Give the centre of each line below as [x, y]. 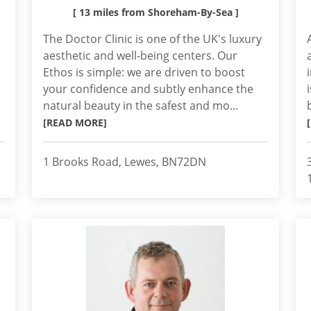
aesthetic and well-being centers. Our [140, 56]
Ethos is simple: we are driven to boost [144, 72]
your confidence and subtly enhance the [148, 89]
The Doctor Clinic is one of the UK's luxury [152, 39]
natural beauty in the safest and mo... [141, 106]
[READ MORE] [75, 123]
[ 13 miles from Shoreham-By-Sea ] [155, 12]
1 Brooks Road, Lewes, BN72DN [125, 162]
